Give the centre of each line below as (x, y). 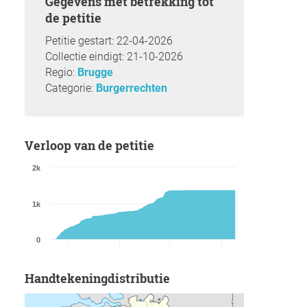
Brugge (95, 73)
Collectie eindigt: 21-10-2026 (114, 57)
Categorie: (71, 88)
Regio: (61, 73)
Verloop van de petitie (94, 146)
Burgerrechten (132, 88)
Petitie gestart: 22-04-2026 (109, 41)
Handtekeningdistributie (102, 279)
